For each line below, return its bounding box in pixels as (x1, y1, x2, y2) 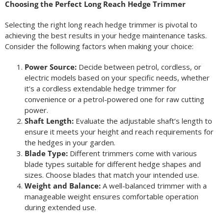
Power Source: (24, 62, 77, 72)
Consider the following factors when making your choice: (4, 41, 193, 52)
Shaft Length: (24, 116, 74, 126)
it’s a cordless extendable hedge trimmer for (24, 83, 176, 94)
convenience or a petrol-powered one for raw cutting (24, 94, 204, 105)
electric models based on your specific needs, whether (24, 73, 210, 83)
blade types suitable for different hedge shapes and (24, 159, 201, 169)
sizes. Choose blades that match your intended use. (24, 170, 199, 180)
